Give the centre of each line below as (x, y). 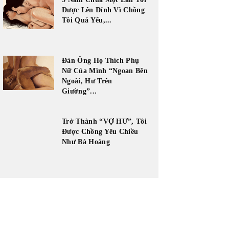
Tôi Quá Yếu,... (87, 20)
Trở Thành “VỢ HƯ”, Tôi (105, 121)
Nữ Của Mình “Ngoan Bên (105, 71)
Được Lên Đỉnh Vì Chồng (104, 10)
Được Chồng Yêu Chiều (100, 132)
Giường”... (79, 91)
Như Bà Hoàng (86, 142)
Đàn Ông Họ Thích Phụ (101, 61)
